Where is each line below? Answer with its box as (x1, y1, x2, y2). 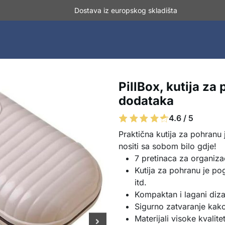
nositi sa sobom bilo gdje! (119, 141, 216, 151)
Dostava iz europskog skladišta (74, 6, 177, 15)
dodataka (119, 93, 174, 108)
